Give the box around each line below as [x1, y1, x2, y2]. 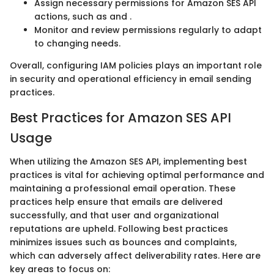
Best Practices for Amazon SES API [10, 109, 231, 127]
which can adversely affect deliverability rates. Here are [10, 249, 261, 262]
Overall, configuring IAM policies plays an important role [10, 59, 262, 72]
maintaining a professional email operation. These [10, 182, 235, 194]
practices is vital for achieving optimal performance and [10, 168, 264, 181]
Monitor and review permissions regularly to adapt [34, 24, 262, 37]
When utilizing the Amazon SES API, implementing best [10, 155, 247, 168]
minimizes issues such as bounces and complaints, [10, 235, 237, 248]
